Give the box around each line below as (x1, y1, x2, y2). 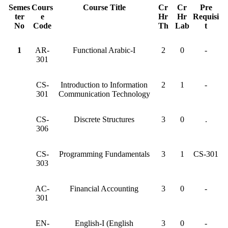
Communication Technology (58, 90, 150, 98)
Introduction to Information (61, 80, 148, 89)
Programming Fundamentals (59, 150, 150, 158)
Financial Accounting (70, 184, 138, 193)
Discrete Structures (74, 115, 134, 124)
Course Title (82, 3, 126, 12)
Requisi (193, 12, 219, 21)
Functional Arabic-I (73, 46, 135, 54)
